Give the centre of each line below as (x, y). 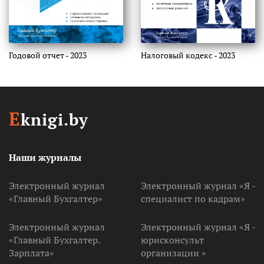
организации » (174, 253)
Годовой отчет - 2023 (48, 55)
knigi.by (55, 120)
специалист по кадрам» (193, 199)
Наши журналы (45, 158)
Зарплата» (32, 253)
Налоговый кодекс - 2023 (188, 55)
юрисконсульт (172, 240)
